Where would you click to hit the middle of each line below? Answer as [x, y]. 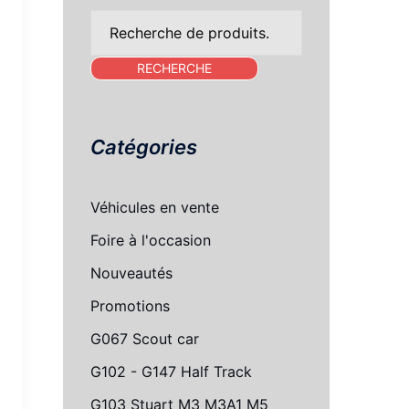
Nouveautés [131, 273]
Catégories [143, 147]
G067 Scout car [144, 338]
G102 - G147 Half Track [171, 371]
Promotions [130, 305]
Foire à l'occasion [150, 240]
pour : [109, 44]
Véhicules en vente [154, 207]
